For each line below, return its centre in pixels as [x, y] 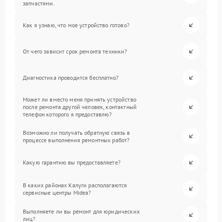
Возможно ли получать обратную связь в [77, 132]
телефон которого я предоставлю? [67, 114]
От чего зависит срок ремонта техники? [75, 51]
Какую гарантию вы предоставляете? [72, 162]
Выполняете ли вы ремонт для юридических [81, 211]
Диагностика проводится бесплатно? [71, 78]
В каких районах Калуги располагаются [75, 185]
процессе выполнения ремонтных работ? [76, 140]
